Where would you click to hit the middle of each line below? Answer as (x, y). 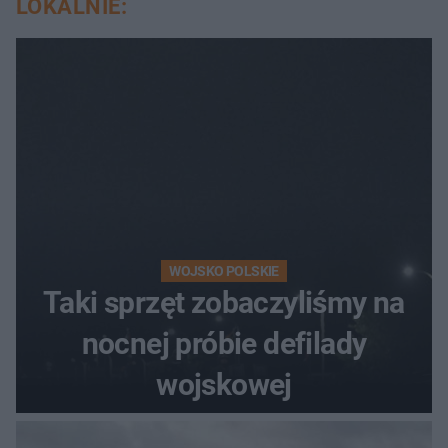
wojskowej (224, 384)
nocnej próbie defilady (224, 343)
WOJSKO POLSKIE (224, 270)
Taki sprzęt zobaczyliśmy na (224, 302)
